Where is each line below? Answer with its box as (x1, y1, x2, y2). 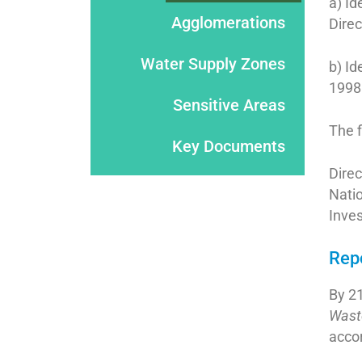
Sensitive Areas (173, 95, 285, 115)
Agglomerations (171, 13, 285, 32)
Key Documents (172, 137, 285, 156)
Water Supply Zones (141, 54, 285, 74)
